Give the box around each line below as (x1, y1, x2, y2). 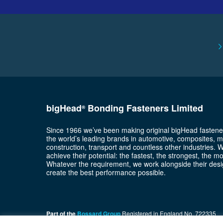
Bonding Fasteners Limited (85, 102, 203, 115)
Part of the (46, 209, 77, 219)
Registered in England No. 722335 (120, 209, 216, 218)
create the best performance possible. (46, 167, 166, 178)
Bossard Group (77, 209, 120, 219)
